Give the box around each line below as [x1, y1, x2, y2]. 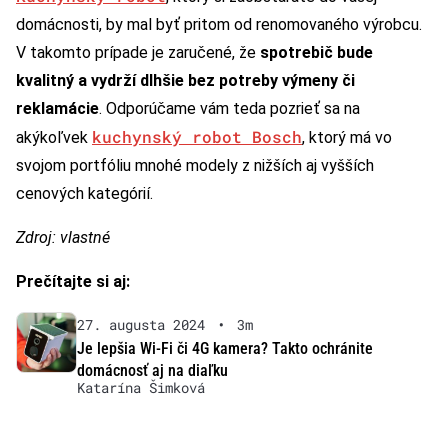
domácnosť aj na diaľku [76, 361, 228, 381]
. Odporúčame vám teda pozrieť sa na [99, 99, 360, 119]
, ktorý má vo [302, 128, 392, 148]
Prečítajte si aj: [16, 272, 130, 292]
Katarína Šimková [76, 378, 205, 398]
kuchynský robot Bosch [92, 126, 302, 148]
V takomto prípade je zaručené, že [16, 43, 260, 63]
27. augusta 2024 [76, 315, 205, 335]
